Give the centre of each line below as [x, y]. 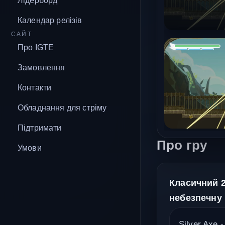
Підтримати [40, 128]
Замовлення [41, 68]
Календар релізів [50, 20]
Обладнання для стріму [62, 108]
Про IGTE [36, 47]
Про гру [182, 145]
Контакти [35, 88]
